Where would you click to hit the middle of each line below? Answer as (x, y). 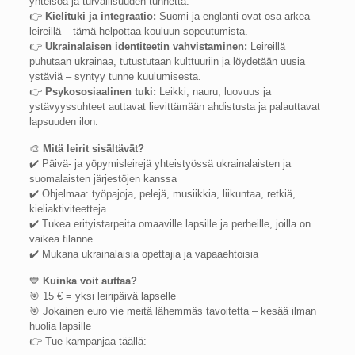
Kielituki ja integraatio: (101, 16)
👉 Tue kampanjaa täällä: (88, 341)
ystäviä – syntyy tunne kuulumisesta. (116, 76)
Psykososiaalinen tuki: (101, 92)
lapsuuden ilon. (64, 122)
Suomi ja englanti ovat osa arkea (233, 16)
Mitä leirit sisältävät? (94, 149)
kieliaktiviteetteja (68, 209)
